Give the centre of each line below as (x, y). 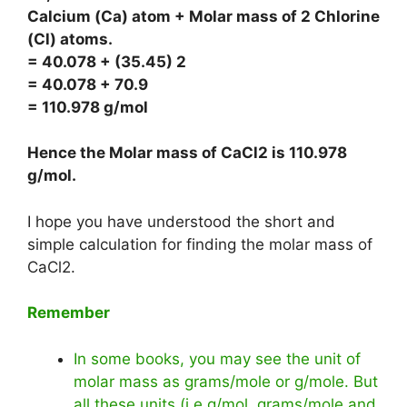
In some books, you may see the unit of (217, 358)
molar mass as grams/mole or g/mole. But (226, 381)
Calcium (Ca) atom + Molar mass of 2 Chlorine (203, 16)
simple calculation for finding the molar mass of (200, 244)
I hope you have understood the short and (181, 221)
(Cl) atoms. (70, 39)
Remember (69, 313)
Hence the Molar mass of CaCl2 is (158, 153)
